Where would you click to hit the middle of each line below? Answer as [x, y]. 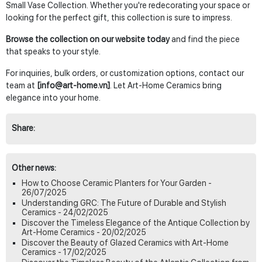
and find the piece [205, 39]
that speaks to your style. [53, 52]
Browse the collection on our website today [88, 39]
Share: [23, 128]
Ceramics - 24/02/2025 [65, 213]
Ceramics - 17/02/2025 [64, 252]
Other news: [34, 168]
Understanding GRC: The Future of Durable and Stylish [124, 203]
